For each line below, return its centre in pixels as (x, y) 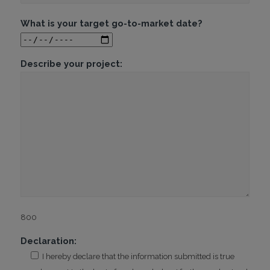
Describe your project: (71, 63)
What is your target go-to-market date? (111, 24)
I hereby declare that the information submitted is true (138, 257)
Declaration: (48, 241)
